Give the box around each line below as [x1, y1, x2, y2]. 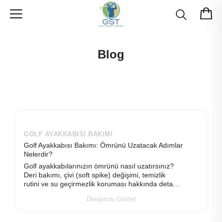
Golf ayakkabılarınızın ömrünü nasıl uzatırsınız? [24, 162, 174, 170]
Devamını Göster [86, 195, 136, 203]
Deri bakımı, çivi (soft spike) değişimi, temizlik [24, 171, 166, 179]
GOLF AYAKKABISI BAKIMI [24, 130, 112, 138]
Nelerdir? [24, 150, 53, 158]
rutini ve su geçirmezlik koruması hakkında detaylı [24, 180, 180, 188]
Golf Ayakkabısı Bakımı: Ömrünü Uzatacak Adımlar [24, 141, 183, 149]
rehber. [24, 189, 46, 197]
